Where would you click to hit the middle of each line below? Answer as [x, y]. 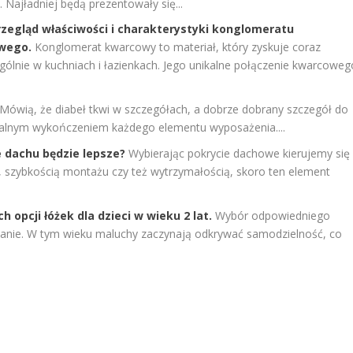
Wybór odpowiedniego [273, 215]
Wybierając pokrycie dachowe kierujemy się [240, 153]
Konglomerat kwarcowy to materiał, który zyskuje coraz [178, 47]
